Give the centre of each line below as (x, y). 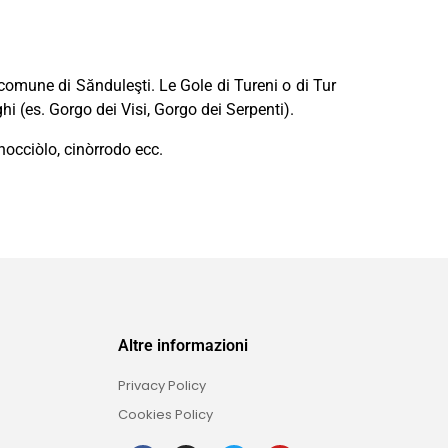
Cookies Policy (165, 415)
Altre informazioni (183, 346)
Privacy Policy (162, 386)
